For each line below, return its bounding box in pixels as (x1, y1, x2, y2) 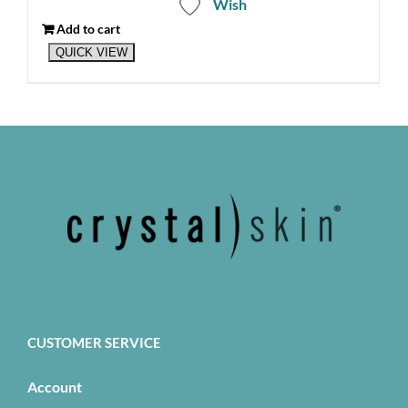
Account (27, 378, 82, 396)
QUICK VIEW (55, 46, 127, 60)
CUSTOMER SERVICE (27, 334, 161, 352)
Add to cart (56, 20, 120, 36)
